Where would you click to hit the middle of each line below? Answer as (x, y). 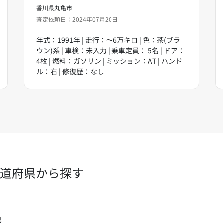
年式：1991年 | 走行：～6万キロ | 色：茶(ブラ (108, 40)
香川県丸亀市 (54, 7)
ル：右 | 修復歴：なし (70, 71)
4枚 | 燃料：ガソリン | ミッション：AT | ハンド (109, 60)
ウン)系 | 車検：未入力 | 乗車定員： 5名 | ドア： (111, 50)
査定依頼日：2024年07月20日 (77, 19)
